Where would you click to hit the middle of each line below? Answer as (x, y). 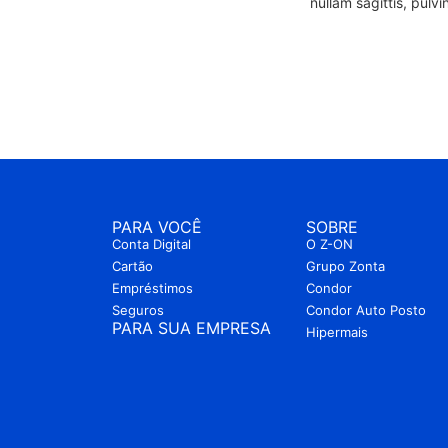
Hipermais (336, 332)
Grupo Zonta (345, 266)
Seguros (138, 310)
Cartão (132, 266)
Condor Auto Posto (365, 310)
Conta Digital (151, 244)
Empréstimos (152, 288)
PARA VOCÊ (157, 227)
